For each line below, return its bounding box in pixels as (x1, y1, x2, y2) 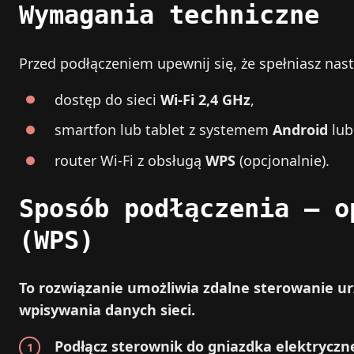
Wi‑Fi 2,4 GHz (160, 89, 250, 109)
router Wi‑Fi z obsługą (55, 151, 205, 171)
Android (273, 120, 328, 140)
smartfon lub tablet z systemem (55, 120, 273, 140)
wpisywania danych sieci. (19, 300, 195, 320)
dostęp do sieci (55, 89, 160, 109)
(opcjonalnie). (235, 151, 330, 171)
